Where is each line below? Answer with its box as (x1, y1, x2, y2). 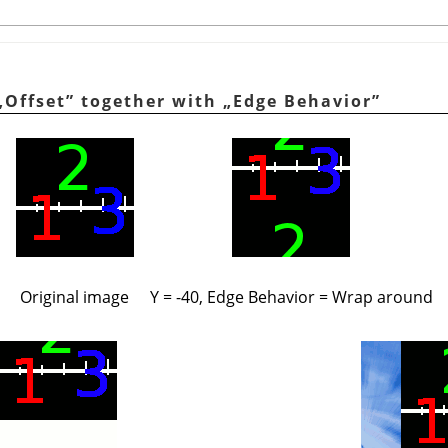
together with (75, 89, 223, 112)
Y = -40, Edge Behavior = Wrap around (149, 285, 433, 308)
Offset (5, 89, 66, 112)
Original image (20, 285, 129, 308)
